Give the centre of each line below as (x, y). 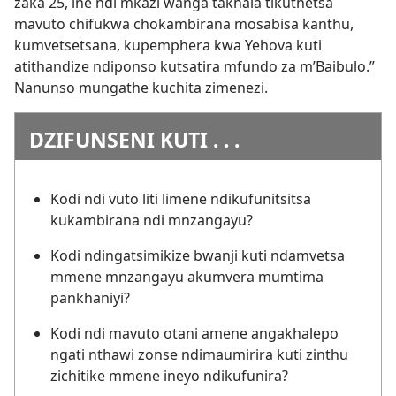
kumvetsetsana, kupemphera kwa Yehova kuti (168, 46)
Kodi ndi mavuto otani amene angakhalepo (194, 334)
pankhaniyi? (90, 298)
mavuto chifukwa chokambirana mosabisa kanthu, (184, 24)
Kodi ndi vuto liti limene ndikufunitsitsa (181, 199)
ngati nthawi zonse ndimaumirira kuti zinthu (199, 355)
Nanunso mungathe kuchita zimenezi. (141, 88)
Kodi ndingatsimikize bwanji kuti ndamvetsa (198, 256)
